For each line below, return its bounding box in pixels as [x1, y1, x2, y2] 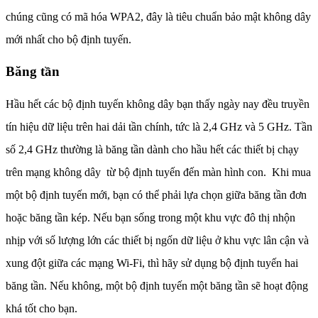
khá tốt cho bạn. [6, 302, 77, 314]
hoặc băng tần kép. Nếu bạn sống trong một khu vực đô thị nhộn [6, 212, 295, 224]
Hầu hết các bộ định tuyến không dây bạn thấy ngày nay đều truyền [6, 98, 309, 110]
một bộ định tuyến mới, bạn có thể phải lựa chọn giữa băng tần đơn [6, 189, 307, 201]
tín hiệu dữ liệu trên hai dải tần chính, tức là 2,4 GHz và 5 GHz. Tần [6, 121, 312, 133]
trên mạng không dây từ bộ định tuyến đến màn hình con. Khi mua [6, 166, 311, 178]
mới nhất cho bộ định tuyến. [6, 33, 131, 45]
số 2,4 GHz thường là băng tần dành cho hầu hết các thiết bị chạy [6, 143, 299, 155]
